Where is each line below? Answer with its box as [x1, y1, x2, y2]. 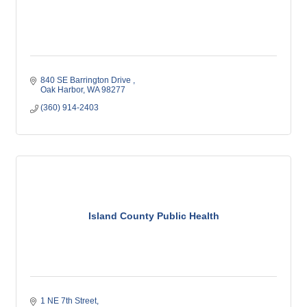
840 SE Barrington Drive [40, 75, 133, 85]
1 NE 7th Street [40, 296, 97, 306]
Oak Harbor [40, 85, 83, 95]
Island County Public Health [88, 210, 219, 221]
